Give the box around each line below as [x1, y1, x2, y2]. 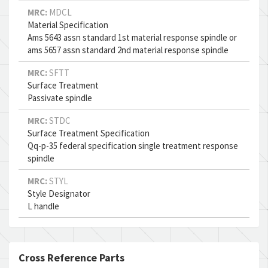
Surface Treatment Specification [28, 127, 150, 139]
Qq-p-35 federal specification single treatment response [28, 140, 238, 151]
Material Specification [28, 19, 108, 31]
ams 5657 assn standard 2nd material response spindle [28, 44, 229, 56]
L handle [28, 200, 59, 212]
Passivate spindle [28, 92, 92, 103]
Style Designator [28, 188, 90, 199]
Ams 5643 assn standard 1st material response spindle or [28, 32, 237, 43]
